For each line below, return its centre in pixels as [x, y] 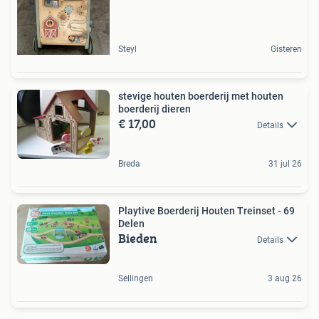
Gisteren [286, 49]
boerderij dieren [155, 109]
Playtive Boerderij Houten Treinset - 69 [206, 210]
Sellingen [136, 279]
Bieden [138, 238]
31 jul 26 [285, 163]
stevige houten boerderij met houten [201, 96]
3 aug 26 [285, 279]
